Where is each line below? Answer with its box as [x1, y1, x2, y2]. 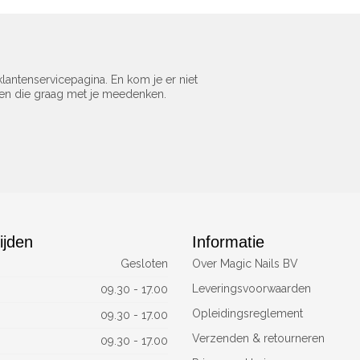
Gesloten [121, 257, 168, 270]
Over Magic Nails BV [192, 257, 298, 270]
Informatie [192, 233, 264, 251]
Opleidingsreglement [192, 307, 303, 320]
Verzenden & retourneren [192, 332, 325, 345]
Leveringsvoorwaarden [192, 282, 311, 295]
